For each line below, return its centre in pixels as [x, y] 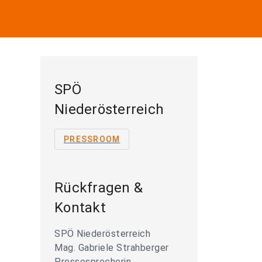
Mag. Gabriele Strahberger [112, 248]
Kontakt [80, 208]
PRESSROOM [92, 139]
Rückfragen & [99, 188]
